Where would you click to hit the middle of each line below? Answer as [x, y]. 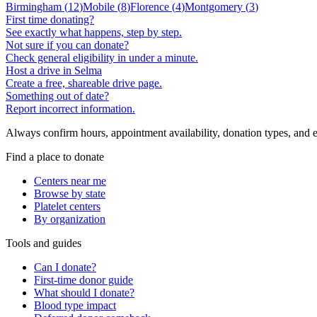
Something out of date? [57, 96]
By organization [70, 219]
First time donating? [50, 19]
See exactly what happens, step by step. [94, 32]
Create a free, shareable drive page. [84, 83]
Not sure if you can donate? [67, 45]
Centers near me [70, 180]
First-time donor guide [83, 279]
